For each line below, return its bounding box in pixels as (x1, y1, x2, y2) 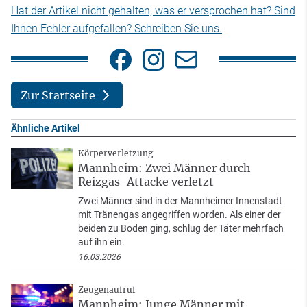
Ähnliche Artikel (11, 123, 80, 134)
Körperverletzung (78, 148, 153, 159)
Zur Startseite (20, 88, 95, 102)
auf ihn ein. (78, 236, 125, 248)
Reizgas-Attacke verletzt (78, 175, 214, 189)
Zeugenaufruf (78, 284, 136, 295)
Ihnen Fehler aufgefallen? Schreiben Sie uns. (11, 22, 222, 36)
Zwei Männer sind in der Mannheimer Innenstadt (78, 195, 282, 207)
